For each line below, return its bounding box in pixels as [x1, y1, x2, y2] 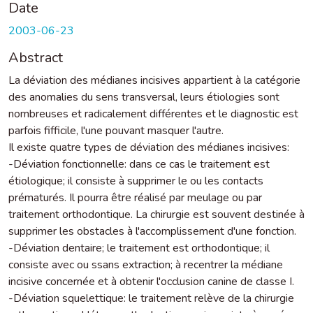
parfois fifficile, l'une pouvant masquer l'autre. [8, 122, 224, 138]
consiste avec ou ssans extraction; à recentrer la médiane [8, 256, 283, 272]
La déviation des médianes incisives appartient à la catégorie [8, 72, 300, 88]
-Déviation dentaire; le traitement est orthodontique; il [8, 240, 270, 256]
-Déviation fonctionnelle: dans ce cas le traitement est [8, 156, 270, 172]
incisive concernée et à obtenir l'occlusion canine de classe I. [8, 273, 294, 289]
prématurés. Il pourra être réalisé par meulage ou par [8, 189, 262, 205]
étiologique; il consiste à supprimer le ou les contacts [8, 173, 263, 189]
